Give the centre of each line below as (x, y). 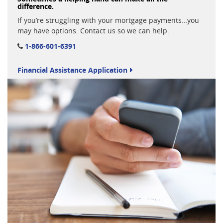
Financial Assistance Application (72, 70)
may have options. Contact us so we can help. (93, 31)
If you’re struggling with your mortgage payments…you (108, 20)
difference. (36, 6)
